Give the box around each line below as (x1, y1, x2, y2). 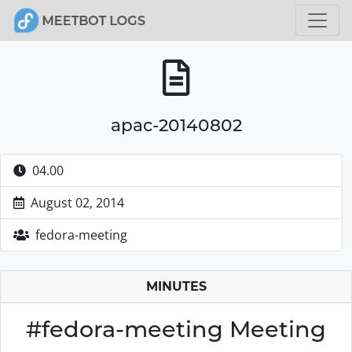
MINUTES (145, 279, 207, 294)
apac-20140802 (110, 115, 242, 135)
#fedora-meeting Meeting (26, 315, 326, 343)
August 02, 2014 (31, 194, 124, 211)
